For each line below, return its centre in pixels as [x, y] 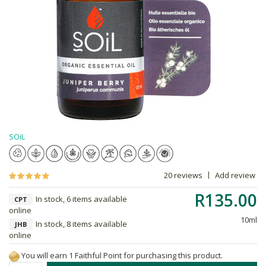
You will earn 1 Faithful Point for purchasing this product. [121, 255]
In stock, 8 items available [81, 224]
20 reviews [183, 175]
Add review [235, 175]
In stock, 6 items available [81, 199]
